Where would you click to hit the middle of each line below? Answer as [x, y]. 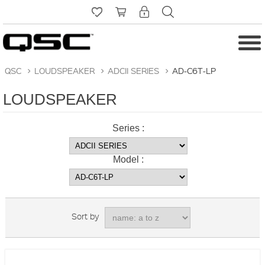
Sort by [85, 216]
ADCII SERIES [133, 70]
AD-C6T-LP [194, 70]
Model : [128, 159]
